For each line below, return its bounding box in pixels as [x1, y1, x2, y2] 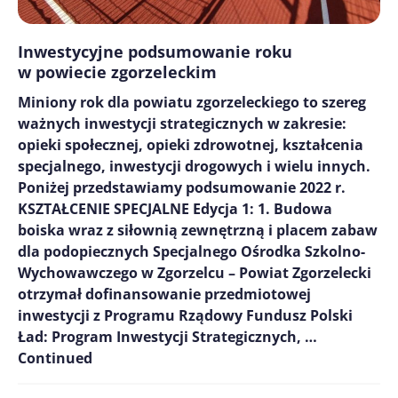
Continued [18, 348, 92, 368]
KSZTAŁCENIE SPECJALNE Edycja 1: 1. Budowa [18, 199, 332, 219]
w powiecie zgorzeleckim [18, 61, 217, 83]
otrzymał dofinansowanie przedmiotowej [18, 284, 311, 304]
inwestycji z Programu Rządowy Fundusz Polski [18, 306, 353, 325]
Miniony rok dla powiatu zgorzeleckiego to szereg [18, 92, 366, 112]
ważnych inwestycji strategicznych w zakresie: [18, 114, 346, 133]
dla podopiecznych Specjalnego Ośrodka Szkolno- [18, 242, 365, 261]
